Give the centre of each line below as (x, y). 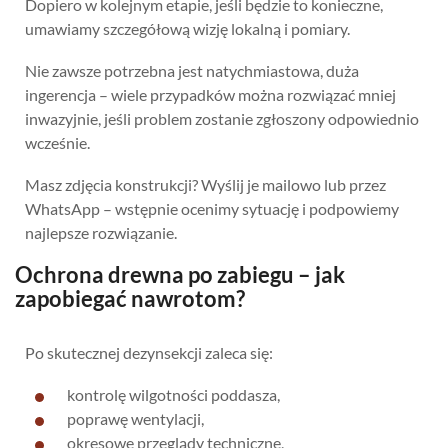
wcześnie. (57, 142)
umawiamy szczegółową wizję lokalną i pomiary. (187, 28)
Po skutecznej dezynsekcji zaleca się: (149, 352)
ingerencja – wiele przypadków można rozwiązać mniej (210, 94)
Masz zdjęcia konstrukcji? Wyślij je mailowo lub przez (205, 184)
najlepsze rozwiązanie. (101, 232)
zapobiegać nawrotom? (130, 298)
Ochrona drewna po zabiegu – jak (180, 274)
